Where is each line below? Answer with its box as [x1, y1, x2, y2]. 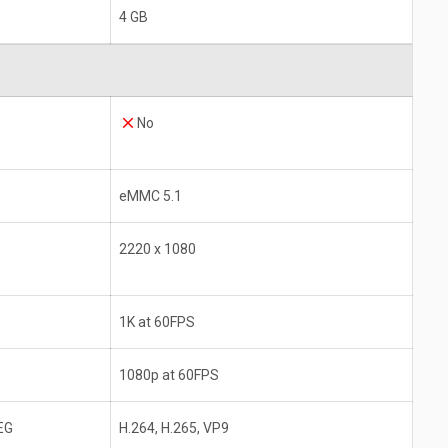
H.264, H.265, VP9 [119, 420, 229, 437]
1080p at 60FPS [119, 367, 219, 384]
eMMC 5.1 [119, 188, 182, 205]
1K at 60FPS [119, 314, 195, 331]
